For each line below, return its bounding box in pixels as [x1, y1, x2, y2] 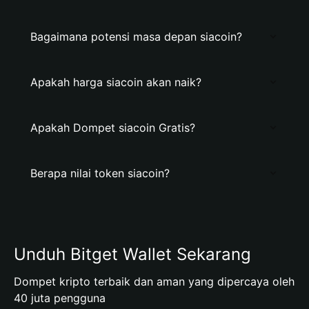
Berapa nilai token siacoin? [30, 166, 170, 180]
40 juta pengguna [14, 291, 106, 305]
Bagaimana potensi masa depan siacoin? [30, 30, 242, 43]
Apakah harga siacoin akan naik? [30, 75, 201, 89]
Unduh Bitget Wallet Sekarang [14, 244, 251, 264]
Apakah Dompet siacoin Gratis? [30, 121, 195, 134]
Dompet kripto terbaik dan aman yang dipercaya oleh [14, 275, 295, 288]
